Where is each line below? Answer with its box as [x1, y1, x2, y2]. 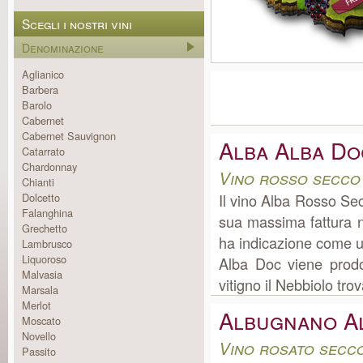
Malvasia [22, 267, 62, 282]
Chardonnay [22, 159, 77, 174]
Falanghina [22, 205, 73, 220]
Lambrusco [22, 236, 72, 251]
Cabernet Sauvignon [22, 128, 116, 143]
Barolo [22, 97, 52, 113]
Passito [22, 344, 56, 359]
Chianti [22, 174, 54, 190]
